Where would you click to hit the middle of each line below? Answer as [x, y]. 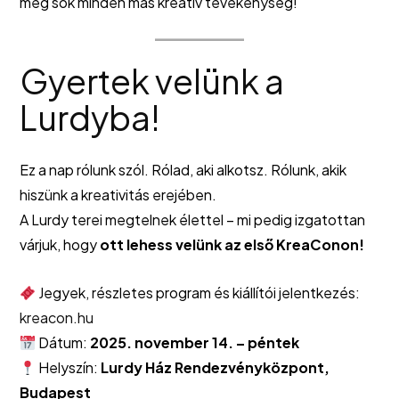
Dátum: [63, 343]
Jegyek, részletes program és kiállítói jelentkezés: [198, 293]
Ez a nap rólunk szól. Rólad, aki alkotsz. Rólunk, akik [183, 170]
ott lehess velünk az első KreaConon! [232, 245]
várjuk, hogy [60, 245]
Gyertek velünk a [152, 81]
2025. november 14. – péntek [195, 343]
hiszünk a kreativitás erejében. [118, 195]
